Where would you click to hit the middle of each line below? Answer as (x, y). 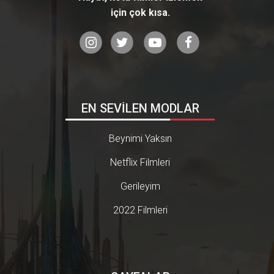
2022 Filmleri (140, 210)
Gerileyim (140, 186)
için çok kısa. (140, 12)
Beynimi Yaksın (140, 138)
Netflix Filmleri (140, 162)
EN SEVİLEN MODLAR (140, 108)
